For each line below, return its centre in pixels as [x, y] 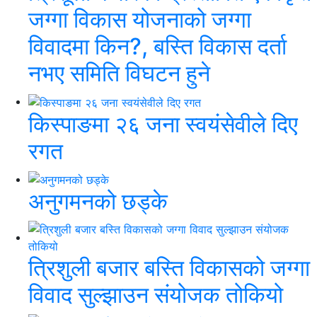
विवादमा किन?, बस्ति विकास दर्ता [157, 46]
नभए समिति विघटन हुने [119, 73]
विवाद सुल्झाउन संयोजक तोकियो [156, 295]
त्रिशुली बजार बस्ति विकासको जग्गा [169, 268]
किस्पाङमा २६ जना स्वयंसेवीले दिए [163, 124]
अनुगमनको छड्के [98, 202]
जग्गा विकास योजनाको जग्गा [140, 19]
